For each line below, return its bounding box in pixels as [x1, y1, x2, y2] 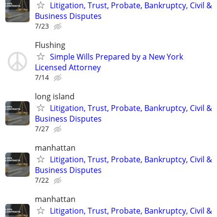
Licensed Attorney [35, 62, 101, 73]
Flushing [35, 39, 65, 50]
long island [35, 91, 75, 102]
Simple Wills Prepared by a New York [50, 51, 183, 62]
